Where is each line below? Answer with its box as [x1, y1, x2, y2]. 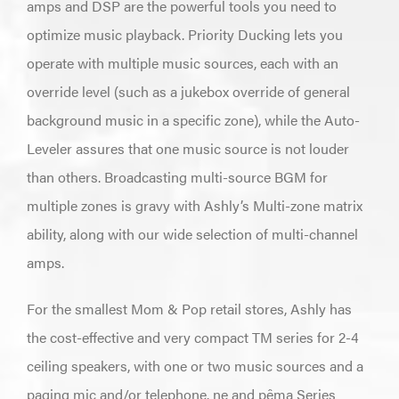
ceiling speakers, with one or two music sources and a [26, 354, 363, 376]
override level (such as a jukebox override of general [26, 80, 350, 102]
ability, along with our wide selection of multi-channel [26, 223, 358, 244]
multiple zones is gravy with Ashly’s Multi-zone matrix [26, 194, 362, 216]
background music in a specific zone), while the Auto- [26, 109, 360, 130]
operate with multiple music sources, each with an [26, 52, 338, 73]
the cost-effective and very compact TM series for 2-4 [26, 326, 359, 347]
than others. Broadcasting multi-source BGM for [26, 166, 328, 187]
